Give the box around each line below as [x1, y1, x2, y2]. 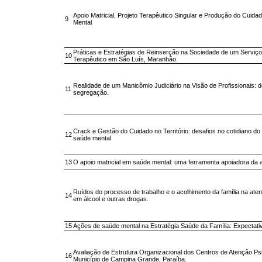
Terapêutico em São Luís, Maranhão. [73, 56, 178, 63]
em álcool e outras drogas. [73, 195, 149, 203]
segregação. [73, 89, 109, 96]
